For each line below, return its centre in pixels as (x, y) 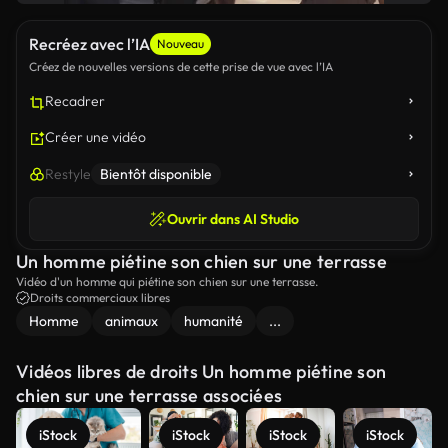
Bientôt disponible (156, 174)
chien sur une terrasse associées (149, 395)
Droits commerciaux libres (100, 297)
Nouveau (180, 43)
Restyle (68, 174)
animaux (131, 321)
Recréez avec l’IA (89, 44)
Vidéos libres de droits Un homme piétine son (201, 371)
